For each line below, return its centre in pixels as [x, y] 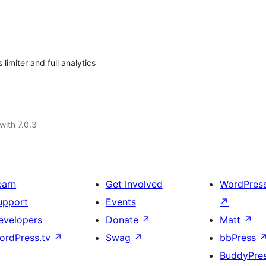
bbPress [240, 237]
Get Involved [134, 184]
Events [121, 202]
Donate [123, 220]
